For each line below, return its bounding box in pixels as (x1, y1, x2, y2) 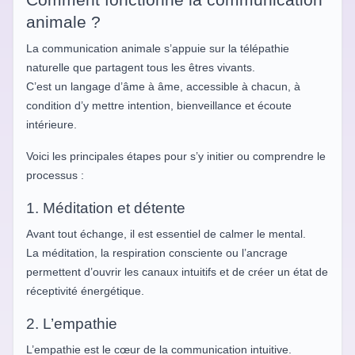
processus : (26, 168, 84, 181)
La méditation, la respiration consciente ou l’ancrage (26, 246, 288, 259)
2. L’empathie (26, 315, 117, 332)
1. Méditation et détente (26, 199, 185, 216)
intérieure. (26, 117, 77, 131)
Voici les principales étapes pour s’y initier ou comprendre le (26, 149, 326, 162)
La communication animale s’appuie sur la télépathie (26, 41, 289, 55)
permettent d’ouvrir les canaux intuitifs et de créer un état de (26, 265, 328, 278)
